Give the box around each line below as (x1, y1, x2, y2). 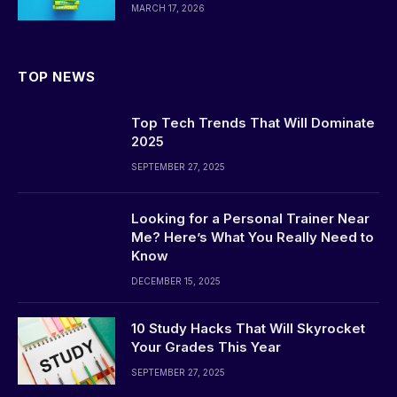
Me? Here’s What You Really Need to (131, 228, 374, 245)
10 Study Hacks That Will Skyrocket (131, 319, 365, 337)
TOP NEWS (18, 67, 96, 85)
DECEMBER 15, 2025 (131, 275, 221, 286)
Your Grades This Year (131, 338, 281, 355)
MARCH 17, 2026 (131, 2, 205, 13)
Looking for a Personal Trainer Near (131, 209, 370, 227)
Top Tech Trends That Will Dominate (131, 113, 375, 131)
